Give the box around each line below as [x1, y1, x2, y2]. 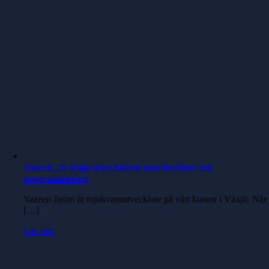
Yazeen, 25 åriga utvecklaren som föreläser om [23, 162, 213, 172]
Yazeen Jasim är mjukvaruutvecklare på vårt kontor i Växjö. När [23, 194, 267, 204]
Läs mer [23, 225, 55, 235]
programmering [23, 174, 89, 184]
